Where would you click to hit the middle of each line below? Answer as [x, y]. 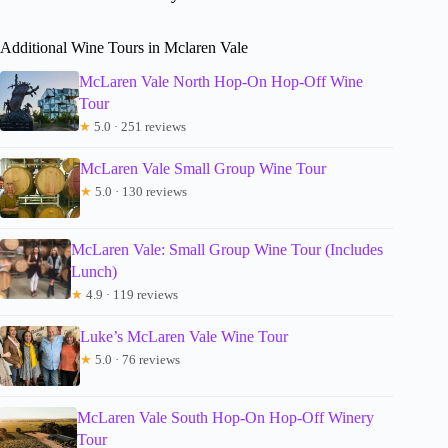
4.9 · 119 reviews [131, 295]
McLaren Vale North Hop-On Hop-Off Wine [221, 82]
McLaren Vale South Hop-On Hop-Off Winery [225, 418]
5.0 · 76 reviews [136, 360]
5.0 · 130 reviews [139, 192]
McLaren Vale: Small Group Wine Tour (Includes [227, 250]
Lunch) [94, 272]
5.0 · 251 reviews [139, 127]
